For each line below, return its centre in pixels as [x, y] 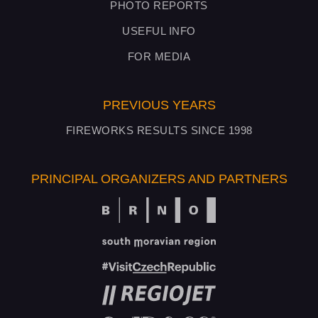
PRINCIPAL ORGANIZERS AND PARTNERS [159, 179]
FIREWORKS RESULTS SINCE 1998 [159, 130]
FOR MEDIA [159, 56]
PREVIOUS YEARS [159, 105]
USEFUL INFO [159, 31]
